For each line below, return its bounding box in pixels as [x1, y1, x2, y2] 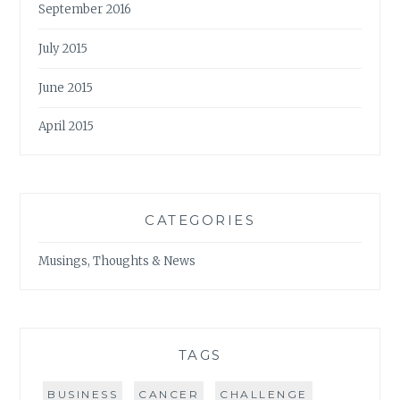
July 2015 [38, 40, 88, 56]
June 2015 [38, 79, 94, 96]
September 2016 [38, 2, 132, 18]
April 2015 [38, 119, 95, 135]
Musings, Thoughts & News [38, 254, 196, 270]
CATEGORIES [145, 212, 255, 229]
